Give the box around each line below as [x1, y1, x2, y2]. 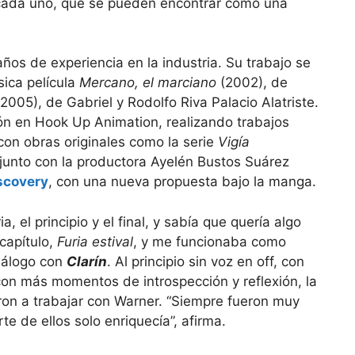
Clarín [67, 253, 107, 269]
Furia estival [57, 233, 133, 250]
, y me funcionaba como [133, 233, 286, 250]
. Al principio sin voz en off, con [107, 253, 304, 269]
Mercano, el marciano [79, 74, 220, 91]
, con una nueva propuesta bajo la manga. [48, 174, 316, 190]
